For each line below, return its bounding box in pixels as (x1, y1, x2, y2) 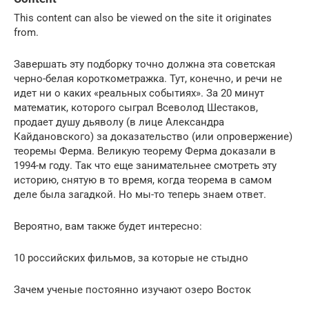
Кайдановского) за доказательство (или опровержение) (14, 130, 292, 143)
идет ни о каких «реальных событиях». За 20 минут (14, 87, 264, 99)
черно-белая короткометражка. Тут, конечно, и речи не (14, 72, 282, 85)
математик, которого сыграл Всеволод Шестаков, (14, 101, 258, 114)
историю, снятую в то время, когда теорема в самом (14, 174, 272, 186)
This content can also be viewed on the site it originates (14, 12, 272, 24)
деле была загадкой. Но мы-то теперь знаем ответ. (14, 188, 266, 201)
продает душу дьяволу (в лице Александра (14, 116, 224, 128)
